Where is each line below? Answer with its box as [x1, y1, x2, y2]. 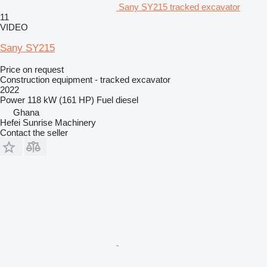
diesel [116, 94, 138, 105]
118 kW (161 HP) [27, 94, 94, 105]
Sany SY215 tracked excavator [119, 1, 240, 12]
